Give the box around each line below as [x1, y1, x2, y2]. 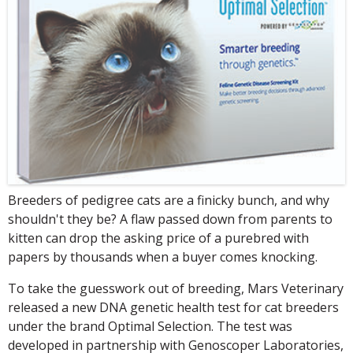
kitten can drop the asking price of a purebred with [8, 229, 309, 247]
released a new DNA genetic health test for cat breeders [8, 299, 339, 317]
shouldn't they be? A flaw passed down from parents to [8, 210, 333, 229]
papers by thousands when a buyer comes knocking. [8, 248, 318, 266]
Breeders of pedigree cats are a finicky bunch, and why [8, 191, 329, 210]
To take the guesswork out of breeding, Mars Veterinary [8, 280, 344, 298]
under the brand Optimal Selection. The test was [8, 318, 292, 336]
